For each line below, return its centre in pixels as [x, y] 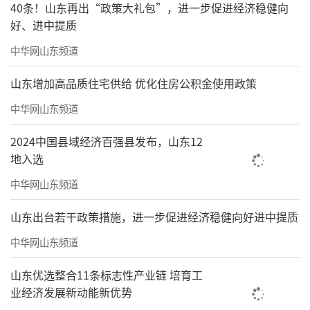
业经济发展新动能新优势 [71, 292]
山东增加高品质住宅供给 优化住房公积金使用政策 [134, 83]
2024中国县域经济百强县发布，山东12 [107, 142]
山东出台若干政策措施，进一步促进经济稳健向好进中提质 [154, 217]
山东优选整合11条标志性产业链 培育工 [107, 274]
